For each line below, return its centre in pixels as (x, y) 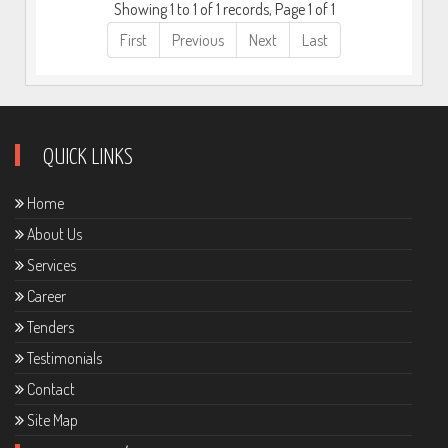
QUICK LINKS (88, 158)
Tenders (49, 327)
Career (45, 296)
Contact (49, 389)
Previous (198, 40)
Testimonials (63, 358)
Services (50, 265)
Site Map (51, 420)
